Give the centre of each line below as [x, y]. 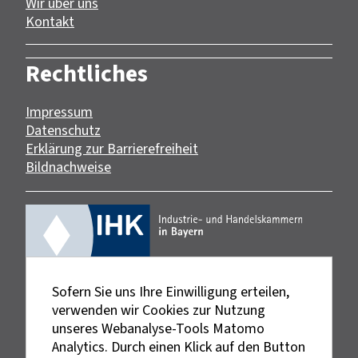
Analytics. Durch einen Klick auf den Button [179, 347]
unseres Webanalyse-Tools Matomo [158, 328]
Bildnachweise [68, 167]
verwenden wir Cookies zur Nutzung [159, 310]
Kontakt [50, 21]
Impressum [59, 111]
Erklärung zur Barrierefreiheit [112, 148]
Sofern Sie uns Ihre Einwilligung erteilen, [171, 292]
